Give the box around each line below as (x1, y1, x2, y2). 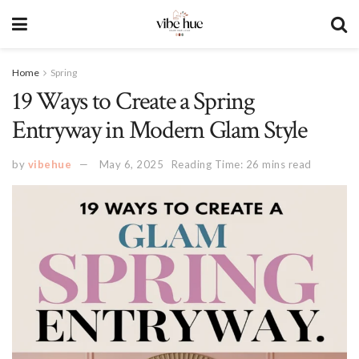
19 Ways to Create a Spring (12, 85, 255, 118)
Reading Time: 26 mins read (171, 157, 312, 171)
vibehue (27, 157, 71, 171)
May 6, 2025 (99, 157, 163, 171)
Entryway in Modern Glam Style (12, 114, 307, 147)
